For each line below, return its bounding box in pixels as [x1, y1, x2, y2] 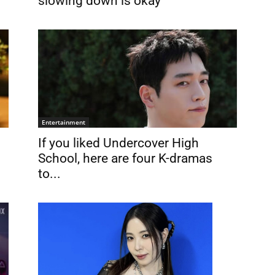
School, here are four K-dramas [38, 151, 212, 166]
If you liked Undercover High [38, 136, 199, 150]
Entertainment [42, 118, 85, 126]
